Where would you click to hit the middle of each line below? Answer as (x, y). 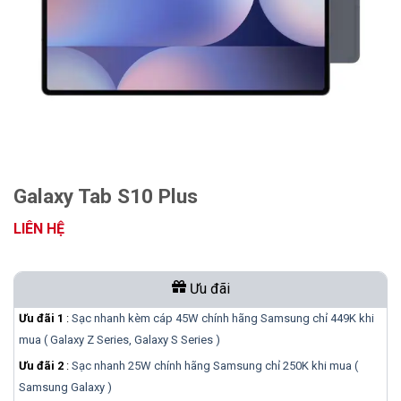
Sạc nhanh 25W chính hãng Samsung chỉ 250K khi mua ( (215, 365)
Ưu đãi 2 (41, 365)
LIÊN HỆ (39, 229)
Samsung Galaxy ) (65, 387)
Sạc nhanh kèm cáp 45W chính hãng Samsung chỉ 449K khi (223, 318)
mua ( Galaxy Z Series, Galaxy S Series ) (119, 339)
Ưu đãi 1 (41, 318)
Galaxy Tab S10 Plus (106, 196)
